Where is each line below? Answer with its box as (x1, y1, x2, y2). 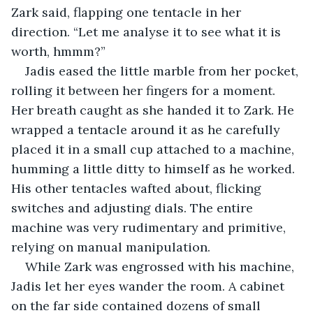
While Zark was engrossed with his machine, (25, 258, 298, 275)
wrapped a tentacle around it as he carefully (11, 121, 284, 138)
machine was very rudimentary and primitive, (11, 219, 289, 235)
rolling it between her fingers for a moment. (11, 82, 279, 99)
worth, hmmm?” (11, 43, 105, 59)
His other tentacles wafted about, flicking (11, 180, 265, 196)
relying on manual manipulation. (11, 238, 210, 255)
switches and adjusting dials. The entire (11, 199, 256, 216)
